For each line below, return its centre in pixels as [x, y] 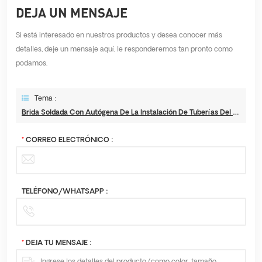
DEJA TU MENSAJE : [58, 243]
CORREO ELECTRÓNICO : [69, 140]
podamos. [32, 64]
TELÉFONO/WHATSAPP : [65, 192]
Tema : [46, 99]
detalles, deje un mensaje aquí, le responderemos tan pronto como [124, 50]
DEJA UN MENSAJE [72, 13]
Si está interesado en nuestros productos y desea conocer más [119, 36]
